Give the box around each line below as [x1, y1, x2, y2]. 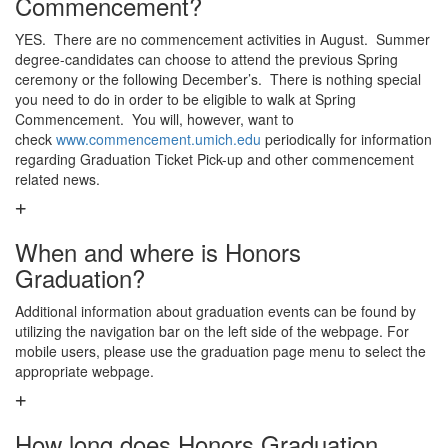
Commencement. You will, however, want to [15, 109, 294, 129]
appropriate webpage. [15, 361, 158, 381]
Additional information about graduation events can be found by [15, 301, 416, 321]
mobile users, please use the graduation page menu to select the [15, 341, 426, 361]
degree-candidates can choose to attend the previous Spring [15, 49, 398, 69]
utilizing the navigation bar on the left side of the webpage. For [15, 321, 409, 341]
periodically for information [261, 129, 432, 149]
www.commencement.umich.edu [56, 129, 261, 149]
